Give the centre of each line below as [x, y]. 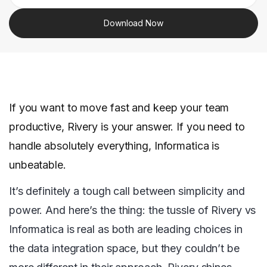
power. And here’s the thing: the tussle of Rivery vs [133, 210]
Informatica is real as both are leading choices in [126, 229]
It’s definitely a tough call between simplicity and [127, 191]
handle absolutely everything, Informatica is [114, 146]
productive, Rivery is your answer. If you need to [127, 127]
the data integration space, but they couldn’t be [124, 249]
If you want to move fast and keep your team [119, 108]
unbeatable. [38, 165]
